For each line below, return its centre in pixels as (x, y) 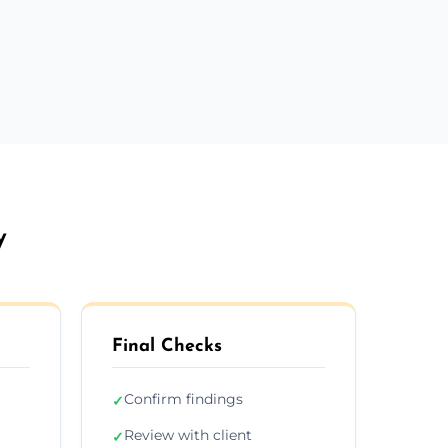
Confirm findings (183, 398)
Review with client (188, 434)
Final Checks (167, 346)
